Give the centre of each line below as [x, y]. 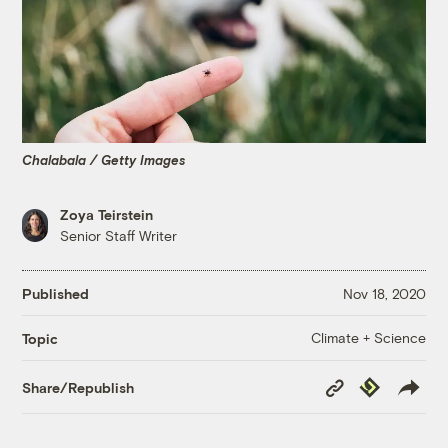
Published [56, 293]
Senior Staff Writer [119, 236]
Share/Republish [78, 387]
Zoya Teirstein [107, 215]
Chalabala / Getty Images [104, 159]
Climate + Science [368, 338]
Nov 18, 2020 [384, 293]
